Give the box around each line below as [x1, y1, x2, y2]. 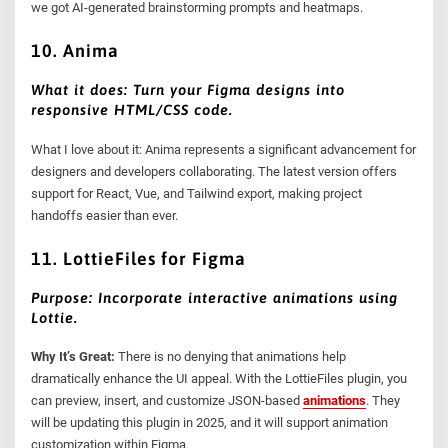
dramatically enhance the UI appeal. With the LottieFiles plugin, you [31, 371, 408, 387]
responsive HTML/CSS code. [31, 101, 234, 119]
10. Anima [31, 40, 120, 62]
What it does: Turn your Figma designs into [31, 81, 346, 99]
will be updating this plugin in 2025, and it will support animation [31, 415, 389, 431]
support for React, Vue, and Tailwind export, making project [31, 185, 363, 201]
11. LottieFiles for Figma [31, 247, 247, 269]
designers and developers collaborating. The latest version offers [31, 163, 398, 179]
